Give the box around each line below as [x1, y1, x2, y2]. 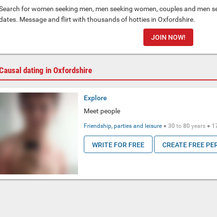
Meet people [84, 107, 121, 115]
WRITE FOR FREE [92, 141, 145, 149]
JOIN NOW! [151, 33, 186, 42]
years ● [190, 123, 212, 129]
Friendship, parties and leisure [84, 123, 162, 129]
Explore [84, 94, 108, 102]
